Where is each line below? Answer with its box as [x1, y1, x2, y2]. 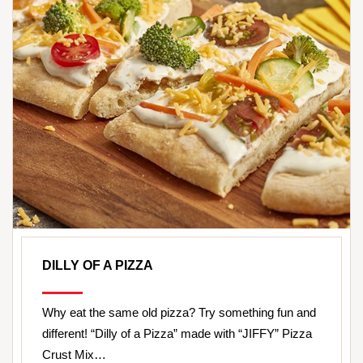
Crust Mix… [42, 347, 106, 361]
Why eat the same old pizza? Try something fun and [42, 305, 316, 319]
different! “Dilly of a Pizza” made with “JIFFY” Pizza [42, 326, 312, 340]
